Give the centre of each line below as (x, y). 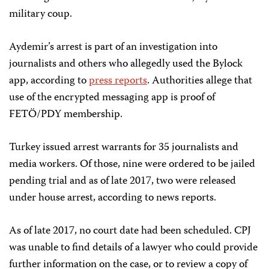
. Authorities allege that (200, 81)
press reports (118, 81)
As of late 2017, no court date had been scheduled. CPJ (130, 231)
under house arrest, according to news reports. (113, 198)
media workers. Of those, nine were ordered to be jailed (132, 165)
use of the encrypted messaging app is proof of (112, 98)
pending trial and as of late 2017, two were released (122, 181)
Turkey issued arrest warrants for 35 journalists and (124, 148)
